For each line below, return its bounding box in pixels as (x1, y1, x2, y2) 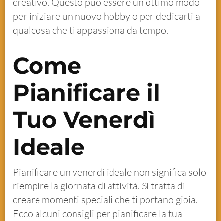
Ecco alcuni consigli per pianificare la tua (13, 207, 183, 220)
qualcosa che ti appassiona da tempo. (13, 24, 169, 37)
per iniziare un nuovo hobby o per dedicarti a (13, 10, 201, 23)
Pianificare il (13, 78, 161, 107)
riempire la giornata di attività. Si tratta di (13, 180, 185, 192)
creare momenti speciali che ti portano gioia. (13, 193, 198, 206)
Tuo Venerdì (13, 106, 156, 134)
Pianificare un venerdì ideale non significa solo (13, 166, 207, 179)
